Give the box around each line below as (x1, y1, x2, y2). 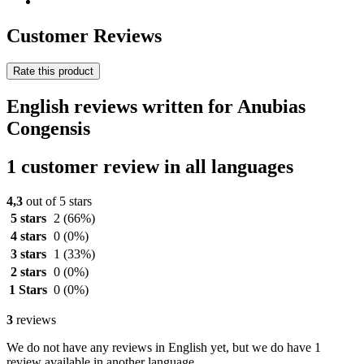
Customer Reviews (6, 24, 162, 46)
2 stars (10, 265, 46, 279)
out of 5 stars (23, 194, 92, 209)
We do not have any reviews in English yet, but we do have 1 (6, 340, 321, 355)
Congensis (6, 118, 90, 140)
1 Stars (9, 283, 47, 297)
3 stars (10, 247, 46, 262)
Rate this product (13, 65, 93, 78)
